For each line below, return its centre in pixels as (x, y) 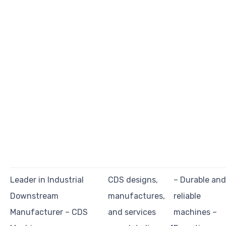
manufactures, (136, 196)
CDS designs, (133, 180)
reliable (187, 196)
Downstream (34, 196)
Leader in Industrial (47, 180)
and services (132, 212)
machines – (195, 212)
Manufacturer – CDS (49, 212)
